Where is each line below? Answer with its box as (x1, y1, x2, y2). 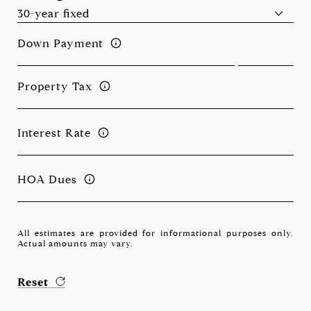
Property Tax (17, 79, 92, 93)
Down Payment (17, 36, 103, 50)
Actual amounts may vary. (17, 238, 133, 249)
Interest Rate (17, 126, 91, 140)
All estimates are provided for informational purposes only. (17, 228, 294, 238)
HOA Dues (17, 172, 77, 186)
